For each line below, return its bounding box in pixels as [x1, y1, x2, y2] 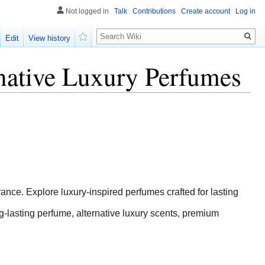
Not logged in [66, 7, 109, 15]
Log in [235, 7, 256, 15]
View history [28, 34, 71, 43]
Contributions [132, 7, 176, 15]
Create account [181, 7, 230, 15]
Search [96, 23, 135, 37]
